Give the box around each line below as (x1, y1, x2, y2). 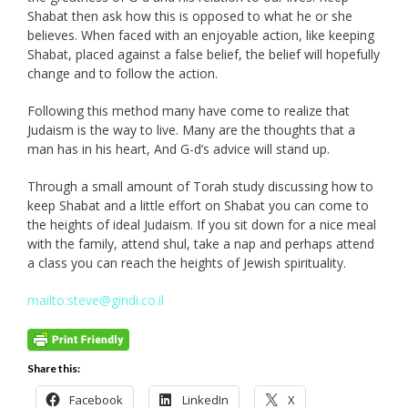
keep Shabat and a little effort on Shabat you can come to (27, 197, 369, 215)
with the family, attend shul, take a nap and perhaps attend (27, 235, 374, 253)
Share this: (27, 361, 80, 375)
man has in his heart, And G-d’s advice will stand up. (27, 140, 330, 158)
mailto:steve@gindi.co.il (27, 291, 164, 310)
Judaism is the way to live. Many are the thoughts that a (27, 121, 355, 139)
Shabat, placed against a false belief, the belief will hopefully (27, 46, 380, 64)
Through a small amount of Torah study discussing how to (27, 178, 373, 196)
